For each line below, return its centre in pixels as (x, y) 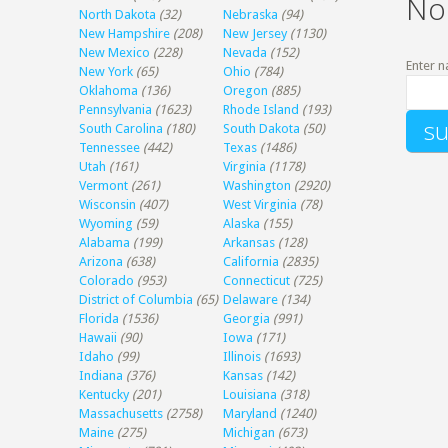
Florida (99, 318)
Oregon (246, 90)
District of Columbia (136, 299)
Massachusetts (121, 413)
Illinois (242, 356)
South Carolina (121, 128)
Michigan (249, 432)
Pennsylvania (116, 109)
